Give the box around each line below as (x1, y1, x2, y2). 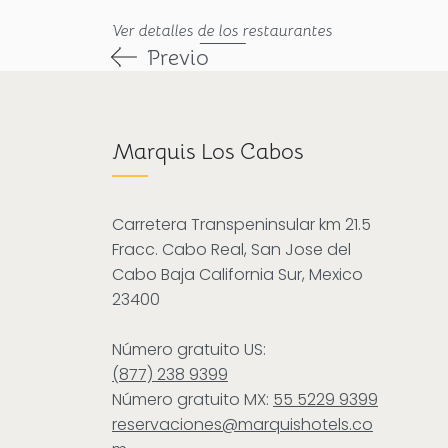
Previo (146, 43, 209, 71)
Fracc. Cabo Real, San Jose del (112, 237, 351, 261)
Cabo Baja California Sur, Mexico (112, 262, 363, 286)
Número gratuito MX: (112, 387, 273, 411)
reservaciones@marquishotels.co (112, 412, 373, 436)
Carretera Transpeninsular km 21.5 (112, 212, 371, 236)
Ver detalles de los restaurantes (112, 20, 333, 41)
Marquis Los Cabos (112, 137, 303, 165)
